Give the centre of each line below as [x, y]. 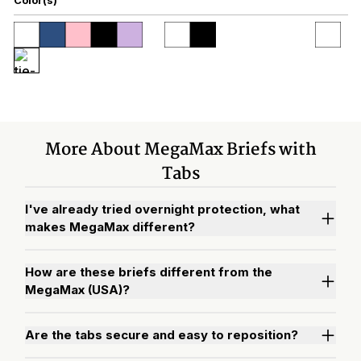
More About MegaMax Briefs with [180, 149]
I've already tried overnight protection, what [162, 209]
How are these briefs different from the [149, 272]
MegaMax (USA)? [77, 289]
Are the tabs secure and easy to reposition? [162, 334]
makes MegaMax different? [110, 226]
